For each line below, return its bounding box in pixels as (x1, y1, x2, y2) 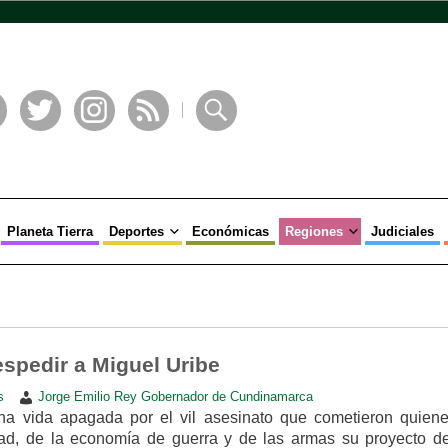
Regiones (284, 224, 343, 239)
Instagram (73, 131, 136, 147)
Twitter (19, 131, 65, 147)
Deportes (108, 224, 164, 239)
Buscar (195, 131, 240, 147)
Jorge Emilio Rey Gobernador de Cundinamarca (37, 389, 313, 404)
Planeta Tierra (6, 224, 93, 239)
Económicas (191, 224, 269, 239)
